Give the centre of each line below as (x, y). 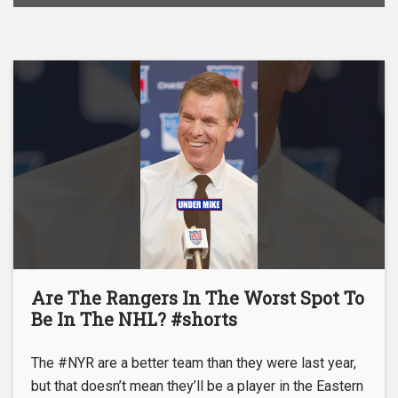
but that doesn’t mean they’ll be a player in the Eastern (197, 386)
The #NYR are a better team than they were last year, (194, 363)
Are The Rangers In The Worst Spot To (198, 298)
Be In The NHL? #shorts (134, 319)
